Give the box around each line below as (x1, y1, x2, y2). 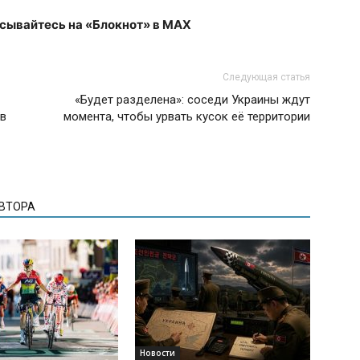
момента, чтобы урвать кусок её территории (63, 108, 310, 124)
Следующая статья (223, 71, 310, 83)
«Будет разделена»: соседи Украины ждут (75, 92, 310, 107)
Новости (140, 346, 175, 358)
